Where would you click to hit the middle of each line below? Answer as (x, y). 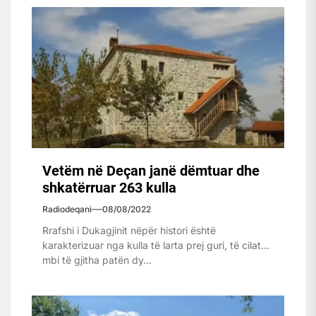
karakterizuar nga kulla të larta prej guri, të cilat (152, 245)
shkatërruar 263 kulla (109, 187)
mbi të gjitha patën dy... (97, 260)
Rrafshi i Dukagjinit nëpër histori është (129, 230)
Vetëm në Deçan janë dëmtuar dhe (151, 170)
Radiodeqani (67, 209)
